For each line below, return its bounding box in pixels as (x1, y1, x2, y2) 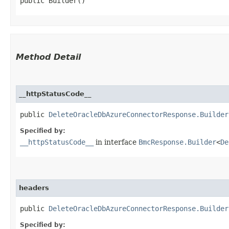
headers (19, 184, 49, 192)
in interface (94, 138, 139, 146)
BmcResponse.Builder (139, 138, 216, 146)
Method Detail (16, 52, 81, 62)
